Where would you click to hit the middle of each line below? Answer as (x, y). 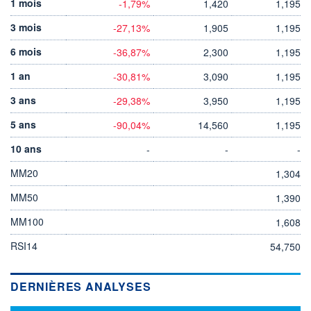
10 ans (26, 148)
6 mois (26, 51)
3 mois (26, 27)
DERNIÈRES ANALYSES (81, 286)
